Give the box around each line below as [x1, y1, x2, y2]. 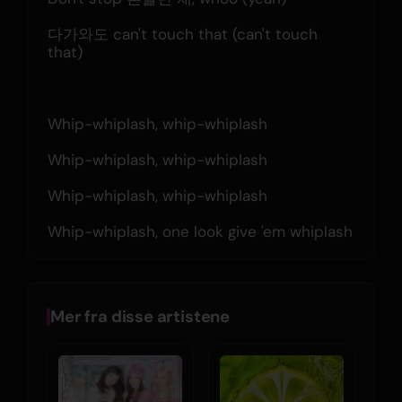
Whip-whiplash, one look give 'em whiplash [47, 221, 353, 241]
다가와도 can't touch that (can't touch [47, 23, 318, 44]
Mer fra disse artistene [50, 306, 230, 328]
